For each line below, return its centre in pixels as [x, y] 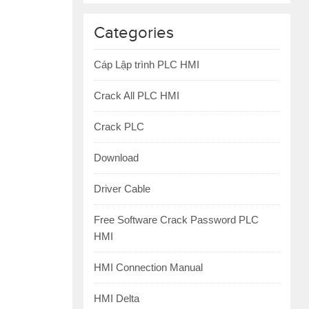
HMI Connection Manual [148, 267]
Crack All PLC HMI [137, 96]
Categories [134, 33]
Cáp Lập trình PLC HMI [147, 64]
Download [116, 158]
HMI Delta [117, 298]
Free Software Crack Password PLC [176, 220]
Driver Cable [122, 189]
